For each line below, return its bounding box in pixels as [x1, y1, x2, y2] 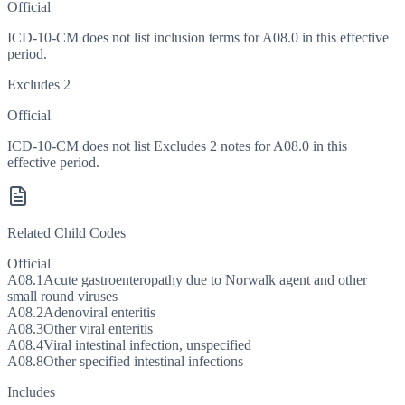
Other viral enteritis [43, 321, 153, 337]
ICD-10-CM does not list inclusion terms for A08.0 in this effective [7, 30, 389, 46]
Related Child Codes [7, 225, 126, 241]
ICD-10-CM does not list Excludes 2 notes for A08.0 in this [7, 138, 347, 155]
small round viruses [7, 288, 118, 305]
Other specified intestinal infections [43, 353, 243, 370]
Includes [7, 384, 55, 400]
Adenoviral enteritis [43, 305, 155, 321]
